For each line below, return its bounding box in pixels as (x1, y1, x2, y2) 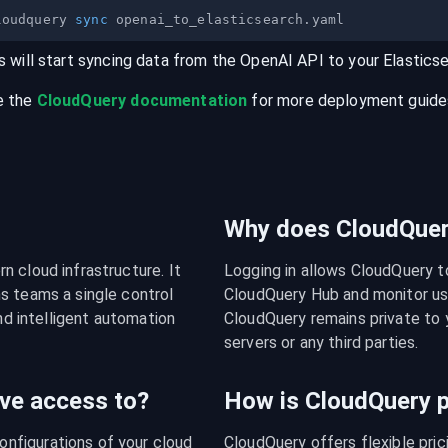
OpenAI (240, 51, 294, 70)
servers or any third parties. (224, 333, 419, 352)
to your (323, 51, 384, 70)
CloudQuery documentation (36, 91, 248, 110)
